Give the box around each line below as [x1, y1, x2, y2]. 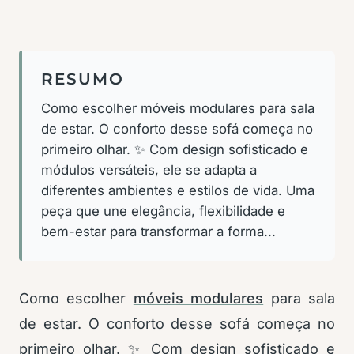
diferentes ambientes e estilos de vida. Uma [41, 183, 314, 199]
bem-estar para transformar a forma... [41, 224, 276, 240]
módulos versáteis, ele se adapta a [41, 162, 257, 179]
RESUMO [41, 70, 124, 89]
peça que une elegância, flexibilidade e [41, 203, 285, 220]
